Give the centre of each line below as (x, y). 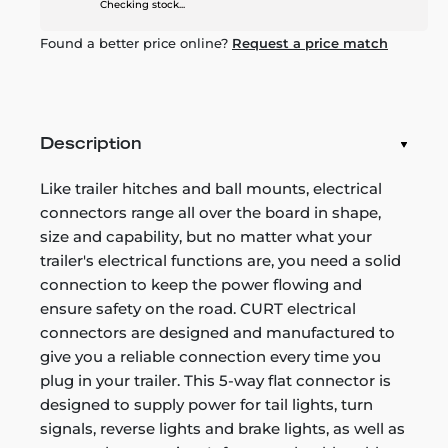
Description (91, 145)
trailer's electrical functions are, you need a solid (220, 260)
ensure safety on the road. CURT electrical (198, 308)
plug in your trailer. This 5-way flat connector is (215, 380)
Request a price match (310, 43)
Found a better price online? (136, 43)
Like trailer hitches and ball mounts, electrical (211, 188)
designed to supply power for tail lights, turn (206, 404)
